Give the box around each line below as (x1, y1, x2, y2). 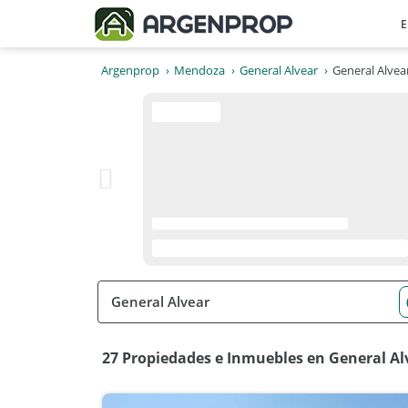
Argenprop (101, 62, 159, 78)
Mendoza (174, 62, 225, 78)
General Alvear (240, 62, 318, 78)
